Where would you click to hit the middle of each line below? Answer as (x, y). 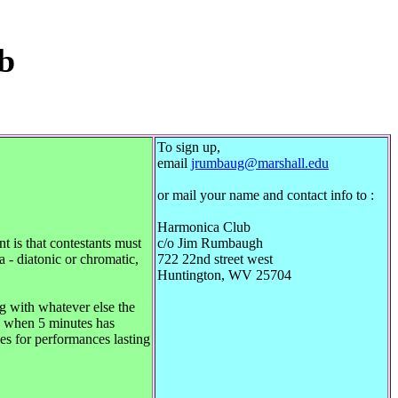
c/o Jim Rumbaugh (210, 243)
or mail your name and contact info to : (266, 195)
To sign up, (189, 147)
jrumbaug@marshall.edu (260, 163)
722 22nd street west (215, 259)
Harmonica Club (204, 227)
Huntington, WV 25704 (224, 275)
